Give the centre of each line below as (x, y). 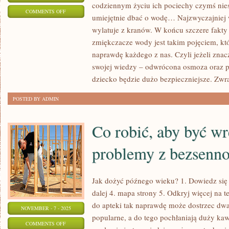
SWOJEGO (77, 75)
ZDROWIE (77, 62)
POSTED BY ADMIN (36, 99)
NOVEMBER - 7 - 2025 (46, 208)
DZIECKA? (78, 87)
